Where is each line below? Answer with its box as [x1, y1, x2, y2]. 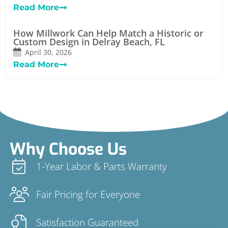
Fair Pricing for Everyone [36, 187, 140, 201]
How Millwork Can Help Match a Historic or [13, 27, 204, 40]
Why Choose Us [9, 138, 127, 160]
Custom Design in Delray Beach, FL [13, 36, 165, 48]
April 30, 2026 [25, 47, 72, 58]
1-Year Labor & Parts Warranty [36, 159, 167, 173]
